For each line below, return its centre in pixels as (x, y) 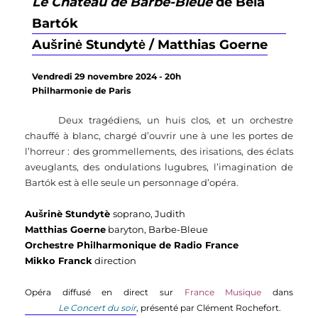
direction (114, 261)
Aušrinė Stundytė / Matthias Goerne (150, 45)
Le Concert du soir (97, 308)
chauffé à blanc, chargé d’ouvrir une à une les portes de (159, 136)
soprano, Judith (149, 214)
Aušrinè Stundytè (69, 214)
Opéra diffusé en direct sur (105, 292)
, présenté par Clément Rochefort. (210, 308)
